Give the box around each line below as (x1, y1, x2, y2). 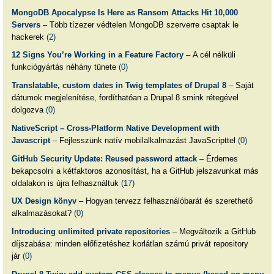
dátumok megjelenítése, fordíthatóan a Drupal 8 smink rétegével (11, 93, 239, 103)
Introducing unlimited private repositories (11, 226, 170, 236)
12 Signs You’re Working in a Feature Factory (11, 50, 183, 60)
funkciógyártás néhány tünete (11, 62, 119, 72)
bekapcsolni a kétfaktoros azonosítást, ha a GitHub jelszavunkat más (11, 166, 259, 176)
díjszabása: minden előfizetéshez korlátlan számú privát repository (11, 239, 248, 248)
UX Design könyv (11, 196, 76, 206)
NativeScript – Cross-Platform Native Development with (11, 123, 220, 133)
